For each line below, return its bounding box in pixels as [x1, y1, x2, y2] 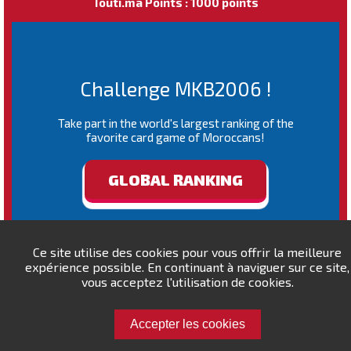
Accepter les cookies [129, 317, 245, 331]
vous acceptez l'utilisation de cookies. [81, 274, 294, 289]
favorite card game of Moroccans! [86, 130, 265, 144]
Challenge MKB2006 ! [79, 77, 272, 100]
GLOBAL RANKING [108, 170, 243, 189]
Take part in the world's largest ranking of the [57, 116, 294, 130]
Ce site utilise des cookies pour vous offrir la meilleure [33, 244, 342, 259]
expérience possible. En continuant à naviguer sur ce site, [25, 259, 349, 274]
